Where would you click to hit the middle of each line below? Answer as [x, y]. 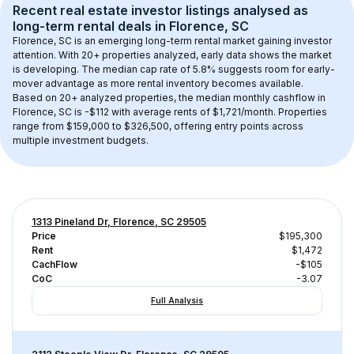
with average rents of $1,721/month [191, 112]
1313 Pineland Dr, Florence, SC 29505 [119, 222]
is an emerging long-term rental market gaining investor [203, 41]
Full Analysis [177, 300]
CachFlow [55, 264]
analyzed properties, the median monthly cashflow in [203, 98]
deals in [142, 26]
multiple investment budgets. [81, 140]
